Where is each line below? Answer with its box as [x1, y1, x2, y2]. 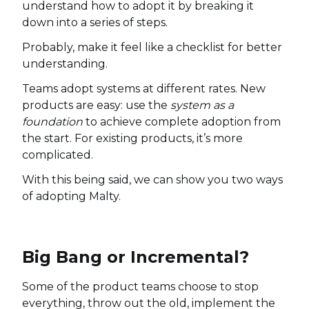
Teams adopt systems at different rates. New [22, 82, 266, 95]
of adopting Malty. [22, 190, 121, 203]
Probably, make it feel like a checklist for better [22, 41, 282, 54]
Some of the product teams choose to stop [22, 280, 259, 293]
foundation [22, 115, 83, 128]
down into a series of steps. [22, 16, 168, 29]
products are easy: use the [22, 99, 170, 112]
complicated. [22, 148, 93, 161]
